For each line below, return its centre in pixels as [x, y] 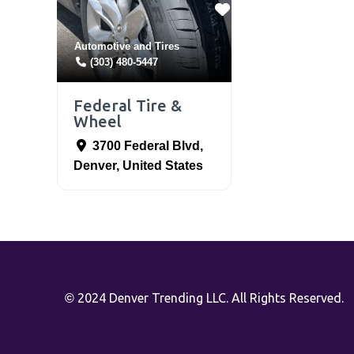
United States [163, 166]
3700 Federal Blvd [146, 146]
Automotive [102, 47]
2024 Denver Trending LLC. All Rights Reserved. [209, 298]
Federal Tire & [128, 106]
